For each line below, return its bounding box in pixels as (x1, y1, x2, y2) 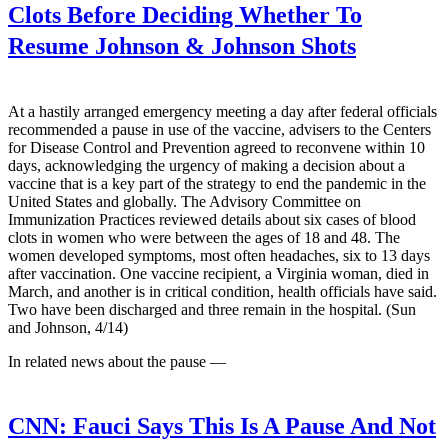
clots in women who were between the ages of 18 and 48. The (8, 228, 400, 246)
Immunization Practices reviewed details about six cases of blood (8, 210, 416, 228)
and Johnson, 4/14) (8, 318, 128, 336)
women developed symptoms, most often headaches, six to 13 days (8, 246, 430, 264)
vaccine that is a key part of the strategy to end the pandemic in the (8, 174, 426, 192)
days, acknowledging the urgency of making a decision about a (8, 156, 405, 174)
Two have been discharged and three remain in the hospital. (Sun (8, 300, 416, 318)
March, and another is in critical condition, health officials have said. (8, 282, 437, 300)
